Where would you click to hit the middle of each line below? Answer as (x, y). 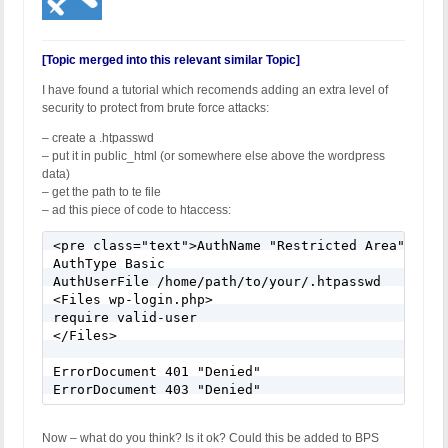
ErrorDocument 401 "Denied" (157, 372)
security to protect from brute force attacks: (155, 108)
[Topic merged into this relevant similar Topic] (171, 60)
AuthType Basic (109, 264)
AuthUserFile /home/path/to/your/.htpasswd (217, 282)
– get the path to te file (101, 192)
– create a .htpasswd (98, 138)
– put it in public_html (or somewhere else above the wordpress (213, 156)
